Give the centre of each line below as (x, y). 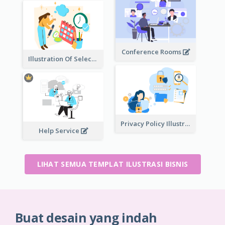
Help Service (60, 130)
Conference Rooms (152, 51)
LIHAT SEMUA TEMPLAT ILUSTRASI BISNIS (113, 164)
